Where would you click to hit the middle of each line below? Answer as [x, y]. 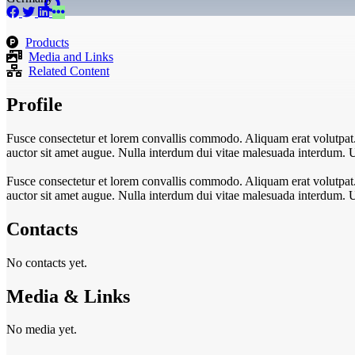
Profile [34, 104]
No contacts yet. [47, 262]
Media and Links [71, 57]
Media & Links [68, 296]
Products [47, 42]
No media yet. [42, 330]
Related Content [69, 71]
